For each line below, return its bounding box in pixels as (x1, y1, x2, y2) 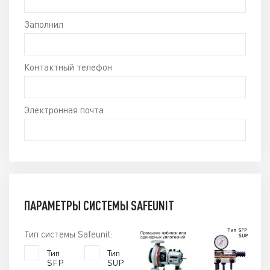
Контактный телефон (24, 61, 112, 73)
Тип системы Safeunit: (24, 228, 113, 240)
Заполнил (24, 18, 63, 30)
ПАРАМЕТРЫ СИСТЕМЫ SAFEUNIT (24, 198, 174, 213)
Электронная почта (24, 104, 104, 116)
